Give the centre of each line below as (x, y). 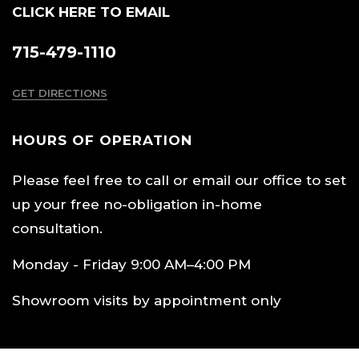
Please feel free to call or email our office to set (179, 180)
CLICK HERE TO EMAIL (91, 12)
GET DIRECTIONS (60, 93)
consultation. (57, 228)
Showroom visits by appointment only (147, 300)
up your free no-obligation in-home (137, 204)
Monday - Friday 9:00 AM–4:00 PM (131, 264)
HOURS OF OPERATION (102, 140)
